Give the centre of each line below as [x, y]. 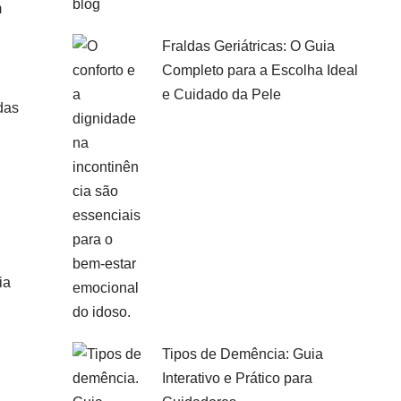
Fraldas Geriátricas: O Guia [248, 46]
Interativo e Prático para [237, 378]
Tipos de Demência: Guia [243, 354]
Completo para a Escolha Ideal [260, 70]
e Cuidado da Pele [222, 94]
